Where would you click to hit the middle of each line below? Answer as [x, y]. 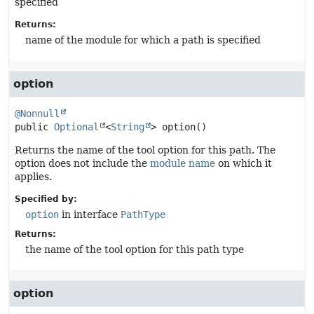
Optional [76, 127]
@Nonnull [37, 114]
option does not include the [82, 163]
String [128, 127]
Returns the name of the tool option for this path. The [145, 150]
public [32, 127]
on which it [244, 163]
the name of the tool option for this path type [135, 250]
